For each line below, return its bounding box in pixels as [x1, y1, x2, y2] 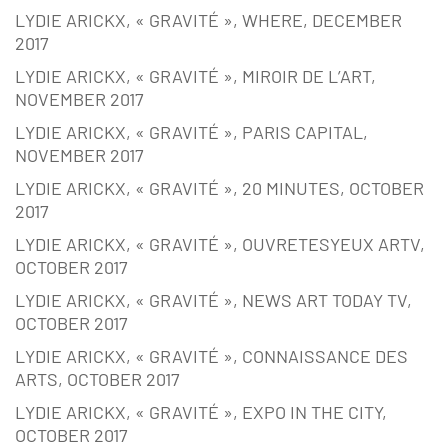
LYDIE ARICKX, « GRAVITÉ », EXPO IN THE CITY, [15, 401, 387, 424]
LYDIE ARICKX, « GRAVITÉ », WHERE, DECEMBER [15, 9, 402, 32]
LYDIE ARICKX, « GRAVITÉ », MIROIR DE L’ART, [15, 65, 376, 88]
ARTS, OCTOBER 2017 [15, 368, 180, 391]
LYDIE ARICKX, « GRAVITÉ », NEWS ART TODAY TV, [15, 289, 412, 312]
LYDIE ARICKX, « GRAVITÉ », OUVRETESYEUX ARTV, [15, 233, 425, 256]
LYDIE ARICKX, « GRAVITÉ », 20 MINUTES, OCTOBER [15, 177, 424, 200]
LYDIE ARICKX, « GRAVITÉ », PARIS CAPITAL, [15, 121, 368, 144]
